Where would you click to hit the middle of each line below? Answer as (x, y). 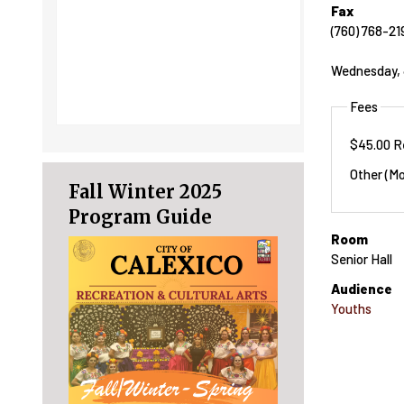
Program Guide (140, 216)
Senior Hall (362, 259)
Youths (351, 309)
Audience (362, 289)
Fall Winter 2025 (145, 191)
